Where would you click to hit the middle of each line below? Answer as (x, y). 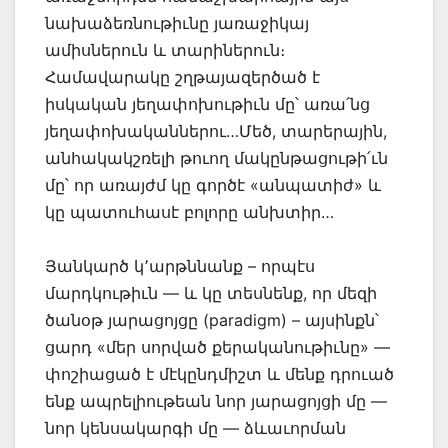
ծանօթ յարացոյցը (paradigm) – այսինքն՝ (212, 320)
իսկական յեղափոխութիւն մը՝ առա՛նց (207, 104)
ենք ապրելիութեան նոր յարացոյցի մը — (216, 401)
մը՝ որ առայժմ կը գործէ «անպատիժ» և (213, 185)
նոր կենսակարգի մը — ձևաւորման (195, 428)
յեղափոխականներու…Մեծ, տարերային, (216, 131)
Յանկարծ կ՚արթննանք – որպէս (180, 266)
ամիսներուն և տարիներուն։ (165, 50)
